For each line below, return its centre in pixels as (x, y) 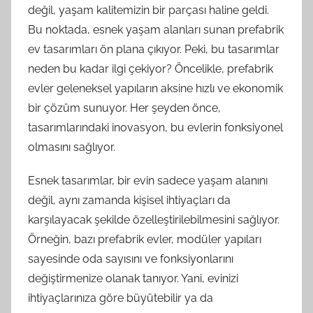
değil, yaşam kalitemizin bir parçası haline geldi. (148, 10)
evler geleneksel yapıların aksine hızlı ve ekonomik (155, 88)
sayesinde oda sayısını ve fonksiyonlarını (131, 259)
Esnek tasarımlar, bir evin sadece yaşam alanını (148, 180)
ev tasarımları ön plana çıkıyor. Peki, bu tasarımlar (154, 49)
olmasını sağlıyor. (72, 147)
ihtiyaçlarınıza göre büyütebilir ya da (121, 298)
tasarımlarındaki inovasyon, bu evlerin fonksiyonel (155, 127)
